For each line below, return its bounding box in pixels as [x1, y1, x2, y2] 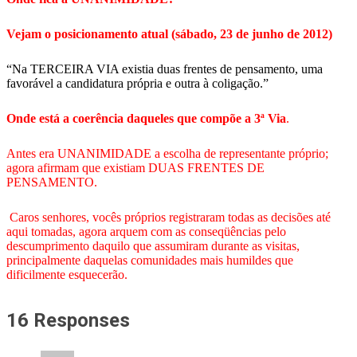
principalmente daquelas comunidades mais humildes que [6, 253, 293, 267]
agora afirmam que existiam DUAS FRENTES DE [6, 161, 265, 175]
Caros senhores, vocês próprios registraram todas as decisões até [6, 210, 331, 224]
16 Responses [6, 309, 130, 331]
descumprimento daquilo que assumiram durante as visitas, [6, 239, 300, 253]
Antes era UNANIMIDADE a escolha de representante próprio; [6, 147, 328, 160]
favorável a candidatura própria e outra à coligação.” [6, 76, 269, 90]
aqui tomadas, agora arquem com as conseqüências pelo [6, 225, 286, 238]
